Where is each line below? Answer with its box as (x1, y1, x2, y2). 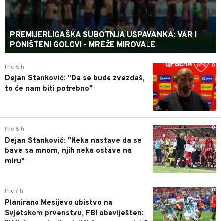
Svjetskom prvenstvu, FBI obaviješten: (5, 209, 144, 219)
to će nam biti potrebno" (5, 84, 93, 94)
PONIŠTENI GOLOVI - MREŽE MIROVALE (10, 40, 155, 50)
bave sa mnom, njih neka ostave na (5, 146, 132, 156)
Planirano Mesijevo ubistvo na (5, 198, 112, 208)
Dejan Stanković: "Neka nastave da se (5, 136, 142, 146)
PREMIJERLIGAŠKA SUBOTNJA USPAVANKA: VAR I (10, 30, 197, 40)
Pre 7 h (5, 187, 23, 196)
